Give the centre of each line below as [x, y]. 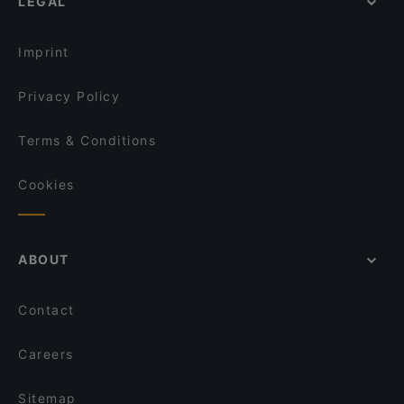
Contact [46, 310]
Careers [46, 354]
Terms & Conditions [87, 140]
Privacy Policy [69, 96]
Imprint [44, 52]
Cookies [46, 184]
